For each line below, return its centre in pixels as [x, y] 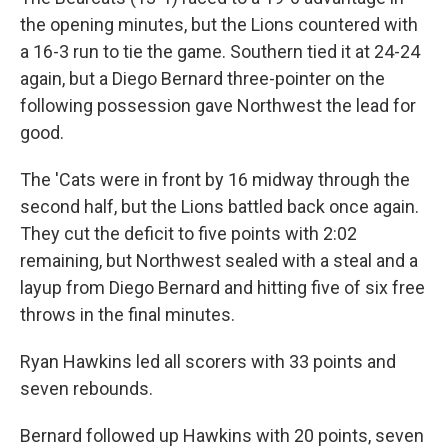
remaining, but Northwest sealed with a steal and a [219, 261]
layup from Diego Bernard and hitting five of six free [222, 288]
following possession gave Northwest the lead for [218, 106]
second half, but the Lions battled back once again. [219, 207]
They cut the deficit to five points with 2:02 [188, 234]
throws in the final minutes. [127, 315]
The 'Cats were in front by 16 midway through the [215, 180]
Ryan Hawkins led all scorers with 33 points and [208, 362]
